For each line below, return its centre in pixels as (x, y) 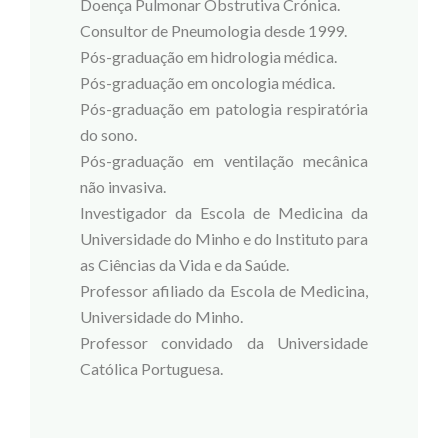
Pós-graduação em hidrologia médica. (208, 57)
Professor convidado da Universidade (224, 343)
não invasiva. (123, 187)
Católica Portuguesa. (151, 369)
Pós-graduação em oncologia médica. (207, 83)
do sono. (108, 135)
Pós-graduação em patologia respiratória (224, 109)
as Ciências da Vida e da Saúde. (184, 265)
